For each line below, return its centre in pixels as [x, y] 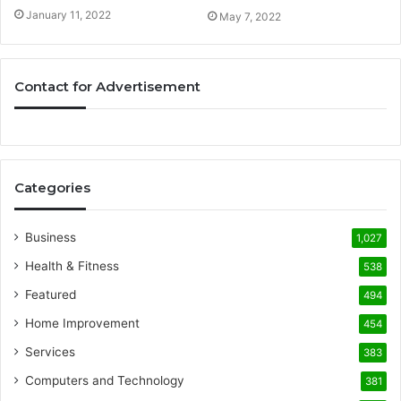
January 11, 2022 [68, 14]
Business [51, 237]
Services [50, 351]
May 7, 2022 [250, 16]
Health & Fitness [72, 265]
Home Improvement [82, 323]
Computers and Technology [105, 380]
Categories [52, 187]
